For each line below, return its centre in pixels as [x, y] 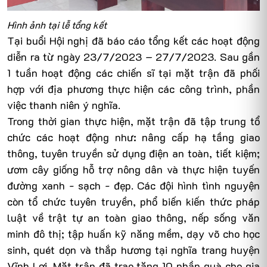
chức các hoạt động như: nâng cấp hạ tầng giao [133, 137]
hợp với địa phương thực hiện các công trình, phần [133, 89]
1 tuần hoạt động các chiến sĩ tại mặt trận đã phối [133, 73]
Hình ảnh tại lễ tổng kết [57, 25]
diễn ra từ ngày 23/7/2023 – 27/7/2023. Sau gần [133, 57]
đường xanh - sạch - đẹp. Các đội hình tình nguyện [133, 186]
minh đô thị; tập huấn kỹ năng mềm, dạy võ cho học [133, 234]
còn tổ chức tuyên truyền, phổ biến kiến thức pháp [133, 202]
